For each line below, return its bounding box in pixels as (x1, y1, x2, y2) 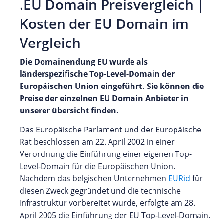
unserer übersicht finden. (20, 105, 119, 116)
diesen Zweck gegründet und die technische (20, 185, 181, 196)
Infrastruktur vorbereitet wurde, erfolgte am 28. (20, 197, 195, 208)
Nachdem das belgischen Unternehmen (20, 173, 168, 184)
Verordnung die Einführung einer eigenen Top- (20, 148, 192, 159)
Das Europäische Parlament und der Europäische (20, 124, 201, 135)
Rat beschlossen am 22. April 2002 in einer (20, 136, 175, 147)
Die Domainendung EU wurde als (20, 56, 148, 67)
